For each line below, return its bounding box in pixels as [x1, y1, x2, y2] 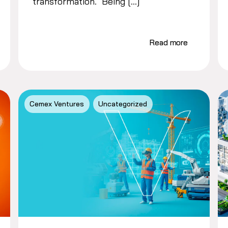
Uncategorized [98, 99, 148, 109]
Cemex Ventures [30, 99, 84, 109]
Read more [150, 37, 188, 47]
